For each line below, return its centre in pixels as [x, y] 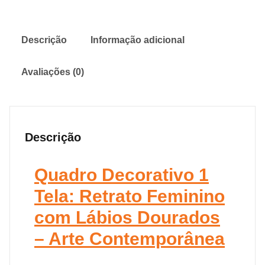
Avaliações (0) [53, 72]
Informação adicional [138, 40]
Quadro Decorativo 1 [122, 174]
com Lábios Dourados [127, 217]
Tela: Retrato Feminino [130, 196]
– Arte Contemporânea [130, 238]
